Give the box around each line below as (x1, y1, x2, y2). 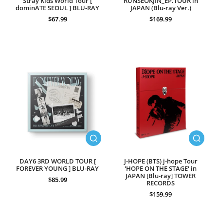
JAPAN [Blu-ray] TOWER (126, 172, 196, 180)
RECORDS (146, 179, 175, 187)
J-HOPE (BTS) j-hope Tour (124, 157, 198, 165)
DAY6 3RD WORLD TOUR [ (19, 157, 96, 165)
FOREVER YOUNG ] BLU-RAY (16, 164, 99, 173)
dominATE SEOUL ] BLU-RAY (16, 4, 99, 12)
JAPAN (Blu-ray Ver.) (130, 4, 191, 12)
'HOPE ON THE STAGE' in (125, 164, 197, 173)
